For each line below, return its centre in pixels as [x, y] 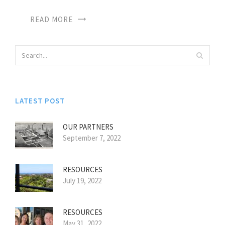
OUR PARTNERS [88, 127]
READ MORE [51, 20]
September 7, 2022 [92, 138]
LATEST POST [40, 101]
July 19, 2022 [82, 181]
